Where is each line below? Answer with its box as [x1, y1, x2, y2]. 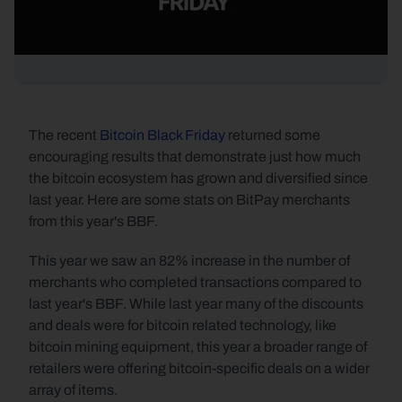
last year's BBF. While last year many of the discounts [29, 296, 363, 311]
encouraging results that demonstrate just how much [29, 149, 361, 164]
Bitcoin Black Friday [100, 127, 225, 143]
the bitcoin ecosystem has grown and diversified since [29, 170, 368, 186]
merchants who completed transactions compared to [29, 275, 362, 290]
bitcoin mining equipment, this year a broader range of [29, 339, 367, 354]
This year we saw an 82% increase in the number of [29, 253, 350, 268]
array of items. [29, 382, 118, 398]
